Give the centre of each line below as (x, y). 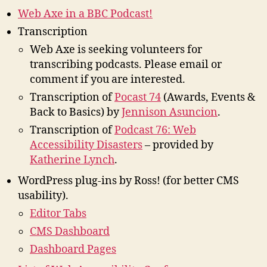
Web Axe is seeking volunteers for (116, 50)
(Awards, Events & (208, 98)
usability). (43, 196)
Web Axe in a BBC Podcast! (85, 14)
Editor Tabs (58, 214)
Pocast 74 (138, 98)
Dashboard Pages (73, 250)
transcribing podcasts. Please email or (126, 65)
